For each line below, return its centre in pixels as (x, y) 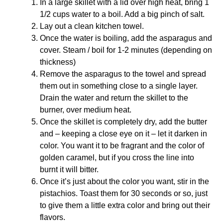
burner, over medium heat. (87, 110)
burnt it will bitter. (70, 169)
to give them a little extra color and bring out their (125, 205)
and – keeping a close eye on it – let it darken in (123, 133)
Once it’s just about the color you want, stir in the (124, 181)
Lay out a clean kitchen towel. (92, 26)
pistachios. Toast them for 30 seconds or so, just (124, 193)
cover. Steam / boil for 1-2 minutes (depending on (126, 50)
